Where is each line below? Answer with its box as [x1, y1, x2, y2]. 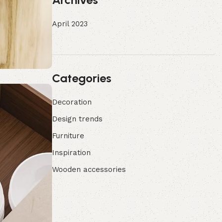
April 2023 [52, 19, 88, 28]
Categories [52, 71, 111, 85]
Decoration [52, 98, 92, 107]
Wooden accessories [52, 165, 126, 174]
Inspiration [52, 148, 91, 157]
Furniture [52, 131, 84, 140]
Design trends [52, 114, 103, 123]
